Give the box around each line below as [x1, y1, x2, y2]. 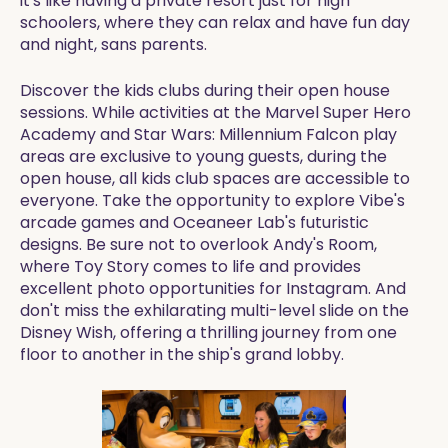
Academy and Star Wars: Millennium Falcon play [20, 123, 397, 146]
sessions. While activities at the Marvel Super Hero [20, 101, 411, 124]
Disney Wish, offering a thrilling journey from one [20, 321, 397, 344]
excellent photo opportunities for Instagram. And [20, 277, 406, 300]
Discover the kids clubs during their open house [20, 79, 390, 102]
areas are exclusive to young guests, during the [20, 145, 387, 168]
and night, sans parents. [20, 33, 207, 56]
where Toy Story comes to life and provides [20, 255, 361, 278]
